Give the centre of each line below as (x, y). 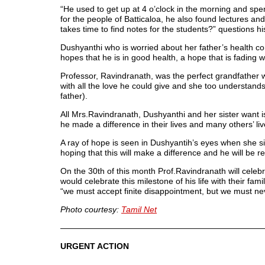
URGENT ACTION (95, 246)
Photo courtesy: (91, 209)
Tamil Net (139, 209)
